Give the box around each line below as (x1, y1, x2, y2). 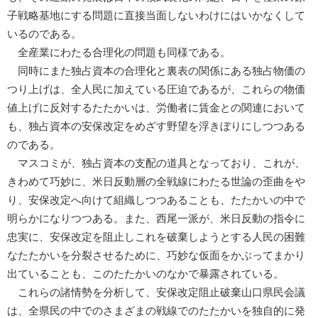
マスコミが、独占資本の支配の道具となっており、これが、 (7, 157, 305, 169)
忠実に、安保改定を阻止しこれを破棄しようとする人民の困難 (7, 231, 305, 243)
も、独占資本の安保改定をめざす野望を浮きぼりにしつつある (7, 120, 305, 132)
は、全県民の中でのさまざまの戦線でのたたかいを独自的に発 (7, 305, 305, 317)
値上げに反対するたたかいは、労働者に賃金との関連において (7, 102, 305, 114)
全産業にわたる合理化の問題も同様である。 (7, 46, 231, 58)
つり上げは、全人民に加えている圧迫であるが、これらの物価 (7, 83, 305, 95)
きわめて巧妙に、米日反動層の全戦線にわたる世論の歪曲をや (7, 175, 305, 187)
